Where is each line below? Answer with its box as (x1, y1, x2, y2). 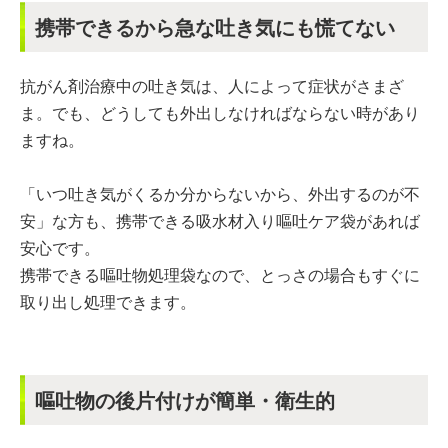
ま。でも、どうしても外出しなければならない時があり (20, 100, 420, 124)
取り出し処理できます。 (20, 289, 196, 313)
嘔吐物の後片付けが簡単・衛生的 (35, 384, 335, 414)
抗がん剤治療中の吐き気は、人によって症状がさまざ (20, 73, 404, 97)
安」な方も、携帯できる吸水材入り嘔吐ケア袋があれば (20, 208, 420, 232)
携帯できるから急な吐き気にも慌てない (35, 11, 395, 41)
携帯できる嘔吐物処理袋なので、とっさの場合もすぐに (20, 262, 420, 286)
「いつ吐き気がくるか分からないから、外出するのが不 (20, 181, 420, 205)
